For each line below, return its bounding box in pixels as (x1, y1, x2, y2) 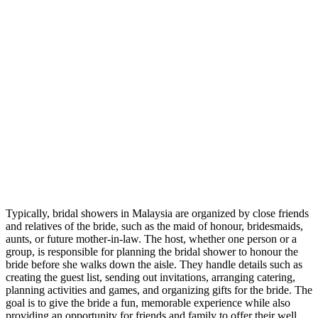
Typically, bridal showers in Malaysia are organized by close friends (6, 207, 309, 219)
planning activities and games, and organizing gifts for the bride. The (6, 283, 312, 296)
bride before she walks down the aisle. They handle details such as (6, 258, 302, 270)
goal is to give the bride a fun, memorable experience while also (6, 296, 290, 309)
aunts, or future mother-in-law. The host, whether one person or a (6, 232, 297, 245)
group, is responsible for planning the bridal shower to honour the (6, 245, 298, 258)
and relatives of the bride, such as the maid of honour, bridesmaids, (6, 219, 303, 232)
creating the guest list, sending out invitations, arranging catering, (6, 270, 295, 283)
